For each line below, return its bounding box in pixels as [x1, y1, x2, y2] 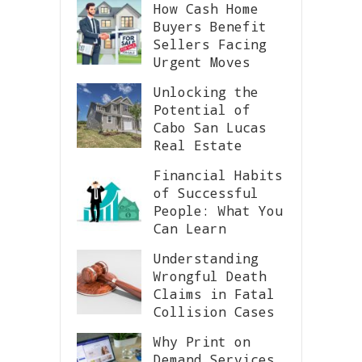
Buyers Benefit [154, 17, 267, 35]
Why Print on [154, 332, 250, 350]
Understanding [154, 249, 259, 267]
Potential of [154, 100, 250, 118]
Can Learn [154, 219, 226, 237]
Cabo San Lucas [154, 118, 267, 136]
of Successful [154, 183, 259, 201]
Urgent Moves [154, 53, 250, 70]
